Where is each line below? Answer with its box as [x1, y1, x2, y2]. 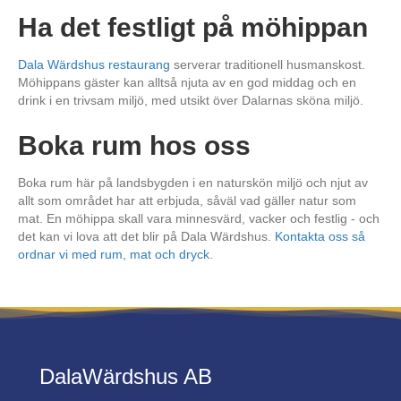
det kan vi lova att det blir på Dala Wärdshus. [18, 228, 275, 243]
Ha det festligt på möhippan [18, 12, 368, 42]
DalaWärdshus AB [39, 363, 212, 388]
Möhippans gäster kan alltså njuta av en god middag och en [18, 74, 356, 90]
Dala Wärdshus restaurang [18, 56, 170, 72]
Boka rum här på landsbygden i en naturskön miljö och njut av [18, 175, 368, 190]
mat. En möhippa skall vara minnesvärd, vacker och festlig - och [18, 210, 380, 226]
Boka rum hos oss [18, 130, 251, 160]
